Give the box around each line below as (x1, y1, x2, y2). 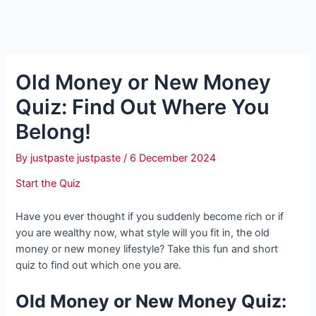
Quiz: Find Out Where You (16, 94, 270, 119)
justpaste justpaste (30, 151, 124, 164)
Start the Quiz (16, 177, 81, 190)
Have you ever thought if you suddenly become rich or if (16, 209, 284, 223)
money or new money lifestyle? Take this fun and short (16, 242, 279, 255)
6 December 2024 (130, 151, 217, 164)
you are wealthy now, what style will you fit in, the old (16, 226, 270, 239)
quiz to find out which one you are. (16, 258, 182, 272)
